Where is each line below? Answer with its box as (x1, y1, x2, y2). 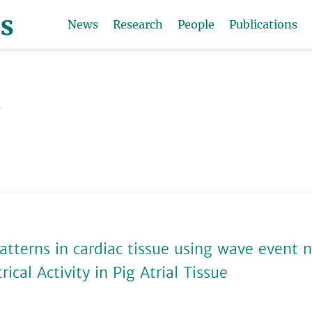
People (177, 17, 214, 31)
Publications (228, 17, 297, 31)
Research (112, 17, 163, 31)
